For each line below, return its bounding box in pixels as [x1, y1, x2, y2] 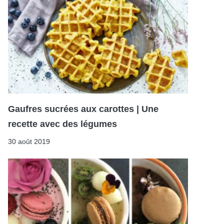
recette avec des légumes [8, 118, 117, 129]
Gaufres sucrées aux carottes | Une [8, 103, 158, 114]
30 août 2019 [8, 137, 50, 145]
